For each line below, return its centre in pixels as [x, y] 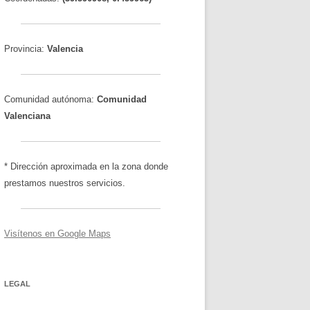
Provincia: [24, 49]
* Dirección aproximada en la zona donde [86, 166]
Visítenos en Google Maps [57, 234]
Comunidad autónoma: [51, 99]
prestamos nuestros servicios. [65, 183]
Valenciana [27, 116]
